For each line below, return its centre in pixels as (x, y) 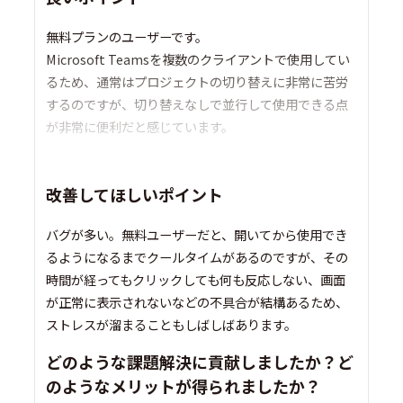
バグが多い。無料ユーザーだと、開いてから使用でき (197, 235)
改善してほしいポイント (135, 195)
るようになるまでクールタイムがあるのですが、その (197, 257)
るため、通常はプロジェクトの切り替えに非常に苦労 (197, 82)
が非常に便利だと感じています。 (140, 127)
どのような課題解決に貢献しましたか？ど (200, 362)
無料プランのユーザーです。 (127, 37)
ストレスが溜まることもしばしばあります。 (172, 325)
